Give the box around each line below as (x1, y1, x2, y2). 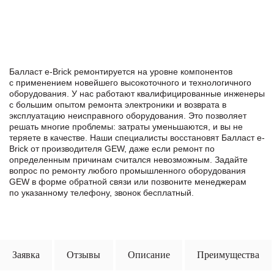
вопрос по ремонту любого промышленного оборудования (9, 165, 246, 176)
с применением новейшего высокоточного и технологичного (9, 77, 251, 87)
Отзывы (67, 249, 101, 260)
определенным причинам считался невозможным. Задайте (9, 154, 248, 165)
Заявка (12, 249, 40, 260)
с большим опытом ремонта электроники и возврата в (9, 99, 226, 109)
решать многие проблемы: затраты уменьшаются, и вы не (9, 121, 243, 131)
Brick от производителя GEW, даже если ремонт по (9, 143, 215, 154)
